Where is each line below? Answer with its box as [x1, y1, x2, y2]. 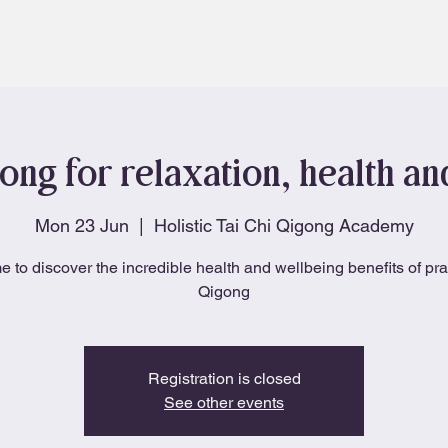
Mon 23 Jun [34, 214, 129, 236]
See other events [164, 392, 284, 412]
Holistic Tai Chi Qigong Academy [153, 214, 414, 236]
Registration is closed [147, 368, 301, 388]
